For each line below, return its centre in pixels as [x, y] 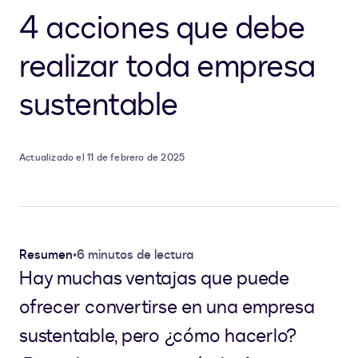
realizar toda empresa [167, 67]
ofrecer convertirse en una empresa [167, 308]
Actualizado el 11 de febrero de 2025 [102, 158]
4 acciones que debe [162, 29]
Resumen [46, 255]
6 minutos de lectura [135, 255]
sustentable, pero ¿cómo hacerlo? [158, 336]
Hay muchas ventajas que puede [154, 279]
